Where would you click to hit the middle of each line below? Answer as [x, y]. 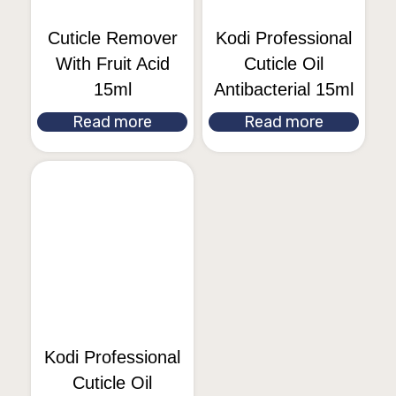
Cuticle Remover [112, 38]
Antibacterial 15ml [284, 89]
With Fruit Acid [112, 64]
